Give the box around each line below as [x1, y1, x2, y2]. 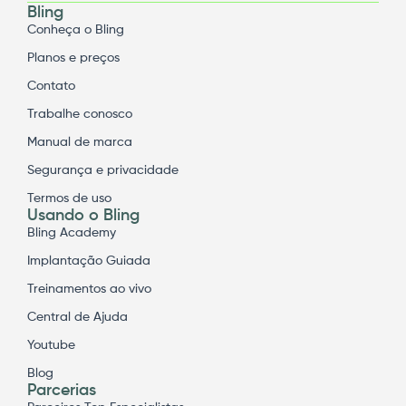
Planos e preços [27, 51, 120, 64]
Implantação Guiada [27, 254, 150, 267]
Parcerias [27, 382, 96, 399]
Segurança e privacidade [27, 163, 179, 177]
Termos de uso [27, 191, 111, 205]
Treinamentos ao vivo [27, 282, 151, 295]
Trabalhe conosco [27, 107, 132, 121]
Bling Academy [27, 226, 116, 239]
